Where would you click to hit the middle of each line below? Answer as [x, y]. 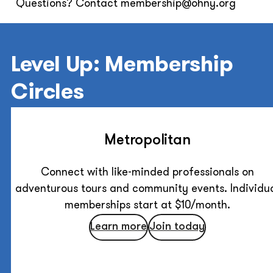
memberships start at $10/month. [147, 205]
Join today [177, 227]
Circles [47, 93]
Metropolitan [147, 140]
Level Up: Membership [122, 66]
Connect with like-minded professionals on [147, 172]
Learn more [118, 227]
